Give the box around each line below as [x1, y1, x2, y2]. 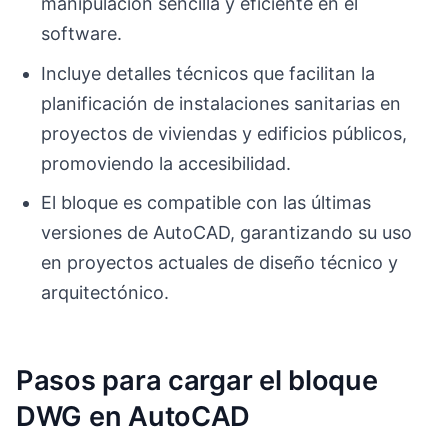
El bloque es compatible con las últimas [41, 192, 372, 214]
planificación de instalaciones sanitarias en [41, 92, 402, 114]
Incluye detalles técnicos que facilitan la [41, 62, 376, 84]
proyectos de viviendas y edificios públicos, [41, 122, 408, 144]
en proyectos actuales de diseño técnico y [41, 252, 399, 274]
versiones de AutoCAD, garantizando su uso [41, 222, 413, 244]
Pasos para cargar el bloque [16, 363, 378, 397]
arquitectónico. [41, 282, 170, 304]
